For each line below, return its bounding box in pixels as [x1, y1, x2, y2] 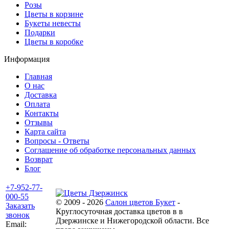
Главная [25, 72, 52, 81]
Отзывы [25, 118, 53, 127]
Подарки [25, 28, 55, 37]
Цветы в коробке [25, 37, 83, 47]
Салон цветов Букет [105, 198, 175, 207]
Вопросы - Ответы [25, 136, 89, 146]
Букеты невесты [25, 19, 81, 28]
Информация [4, 55, 50, 64]
